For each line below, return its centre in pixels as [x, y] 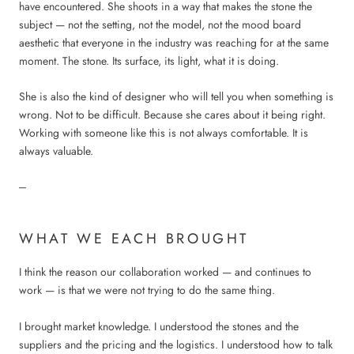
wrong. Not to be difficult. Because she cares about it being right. [172, 114]
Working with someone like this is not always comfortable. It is [164, 132]
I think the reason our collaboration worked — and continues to [165, 272]
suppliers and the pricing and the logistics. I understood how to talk [176, 344]
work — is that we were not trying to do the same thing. [147, 290]
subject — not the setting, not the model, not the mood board [160, 24]
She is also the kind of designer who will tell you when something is [176, 96]
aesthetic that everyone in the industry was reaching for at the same [174, 42]
